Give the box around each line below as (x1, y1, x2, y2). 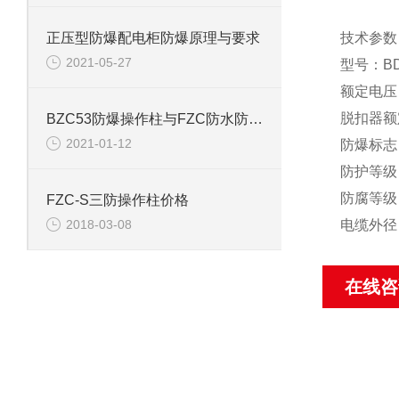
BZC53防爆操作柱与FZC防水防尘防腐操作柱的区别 (248, 110, 263, 126)
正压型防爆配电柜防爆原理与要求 (46, 29, 260, 45)
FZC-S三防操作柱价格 (46, 192, 189, 208)
